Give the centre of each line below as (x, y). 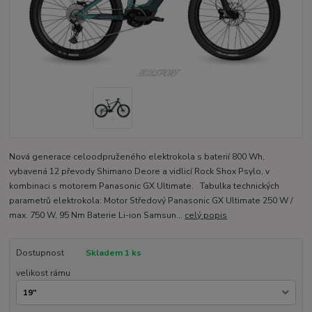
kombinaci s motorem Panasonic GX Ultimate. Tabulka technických (145, 186)
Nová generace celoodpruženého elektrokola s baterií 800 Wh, (137, 157)
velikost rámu (43, 273)
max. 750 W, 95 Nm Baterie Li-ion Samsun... (97, 216)
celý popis (206, 216)
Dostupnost (40, 253)
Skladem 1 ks (113, 253)
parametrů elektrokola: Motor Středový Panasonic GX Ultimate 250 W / (151, 201)
